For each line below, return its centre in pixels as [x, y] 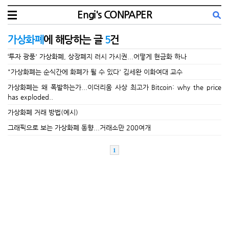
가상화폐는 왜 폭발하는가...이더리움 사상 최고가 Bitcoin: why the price [114, 87]
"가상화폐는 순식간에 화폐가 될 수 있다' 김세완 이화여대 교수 [95, 72]
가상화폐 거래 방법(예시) [43, 112]
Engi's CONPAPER [114, 15]
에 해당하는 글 [74, 40]
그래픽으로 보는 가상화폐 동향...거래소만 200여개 [79, 128]
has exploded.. [30, 97]
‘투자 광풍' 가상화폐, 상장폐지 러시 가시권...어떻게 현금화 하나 [97, 56]
